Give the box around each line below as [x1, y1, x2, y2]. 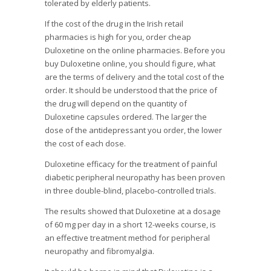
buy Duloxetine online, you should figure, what [45, 58, 215, 70]
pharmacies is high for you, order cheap [45, 31, 191, 43]
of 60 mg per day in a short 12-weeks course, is [45, 219, 216, 230]
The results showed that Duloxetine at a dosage [45, 206, 221, 217]
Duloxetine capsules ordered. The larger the [45, 111, 207, 123]
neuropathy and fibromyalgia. [45, 246, 154, 257]
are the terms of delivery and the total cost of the [45, 71, 224, 83]
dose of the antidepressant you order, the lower [45, 125, 222, 136]
